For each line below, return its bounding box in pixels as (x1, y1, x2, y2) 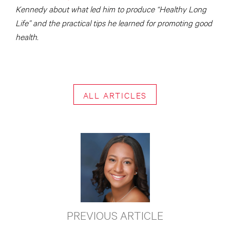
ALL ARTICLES (83, 89, 147, 101)
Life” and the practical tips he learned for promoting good (15, 17, 212, 28)
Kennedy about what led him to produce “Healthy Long (15, 3, 206, 14)
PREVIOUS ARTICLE (67, 208, 163, 222)
